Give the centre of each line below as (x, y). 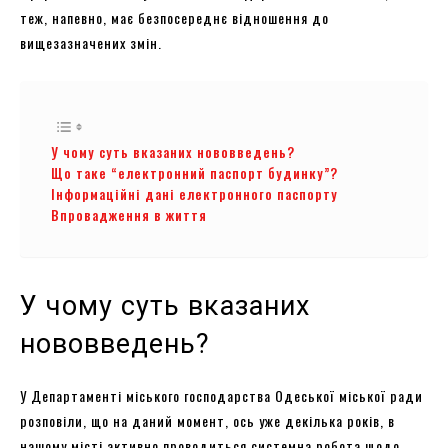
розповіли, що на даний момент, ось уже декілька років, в (207, 420)
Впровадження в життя (129, 214)
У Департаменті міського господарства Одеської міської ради (221, 395)
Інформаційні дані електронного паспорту (194, 193)
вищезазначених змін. (91, 42)
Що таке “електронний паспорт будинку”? (194, 172)
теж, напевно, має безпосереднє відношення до (174, 17)
